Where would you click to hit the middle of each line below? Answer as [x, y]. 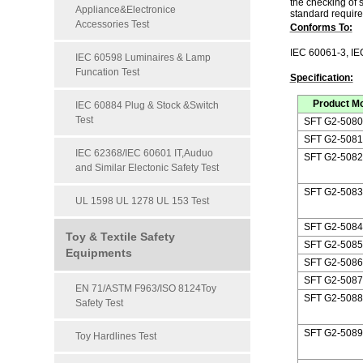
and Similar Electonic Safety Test [147, 168]
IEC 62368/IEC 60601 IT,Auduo [145, 153]
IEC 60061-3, [320, 53]
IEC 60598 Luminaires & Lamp [143, 58]
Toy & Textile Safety [121, 237]
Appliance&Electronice [126, 10]
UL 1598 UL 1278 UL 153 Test [143, 201]
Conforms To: [321, 28]
